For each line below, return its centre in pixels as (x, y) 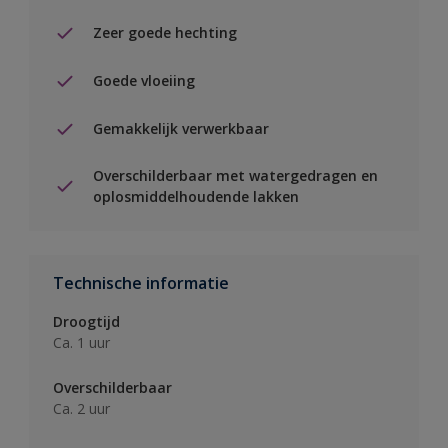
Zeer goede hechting (165, 33)
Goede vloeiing (144, 81)
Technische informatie (141, 282)
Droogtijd (86, 321)
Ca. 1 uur (81, 342)
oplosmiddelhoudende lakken (196, 196)
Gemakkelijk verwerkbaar (181, 129)
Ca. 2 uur (81, 408)
